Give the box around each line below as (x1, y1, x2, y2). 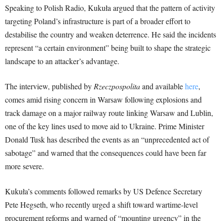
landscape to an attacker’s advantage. (5, 56, 119, 66)
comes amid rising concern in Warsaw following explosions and (5, 94, 202, 105)
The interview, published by (5, 81, 94, 91)
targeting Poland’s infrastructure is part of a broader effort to (5, 16, 190, 26)
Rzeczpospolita (94, 81, 140, 91)
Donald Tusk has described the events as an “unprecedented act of (5, 134, 209, 145)
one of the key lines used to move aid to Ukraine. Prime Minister (5, 121, 204, 131)
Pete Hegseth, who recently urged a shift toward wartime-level (5, 199, 198, 210)
